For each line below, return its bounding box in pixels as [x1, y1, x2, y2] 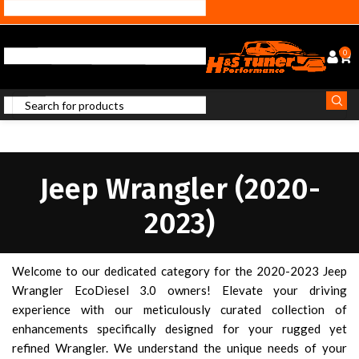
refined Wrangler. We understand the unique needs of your [12, 341, 347, 355]
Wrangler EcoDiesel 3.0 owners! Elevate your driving [12, 283, 347, 297]
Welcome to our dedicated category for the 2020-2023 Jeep [12, 264, 347, 278]
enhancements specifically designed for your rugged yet [12, 321, 347, 336]
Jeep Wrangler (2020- [38, 171, 321, 207]
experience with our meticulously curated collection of [12, 302, 347, 317]
